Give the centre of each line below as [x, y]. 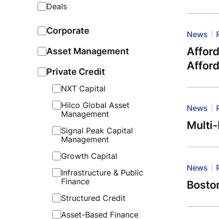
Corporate [68, 31]
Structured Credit [93, 198]
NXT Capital [83, 89]
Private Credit [76, 72]
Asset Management [88, 51]
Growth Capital [89, 156]
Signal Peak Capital [97, 131]
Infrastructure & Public [102, 173]
